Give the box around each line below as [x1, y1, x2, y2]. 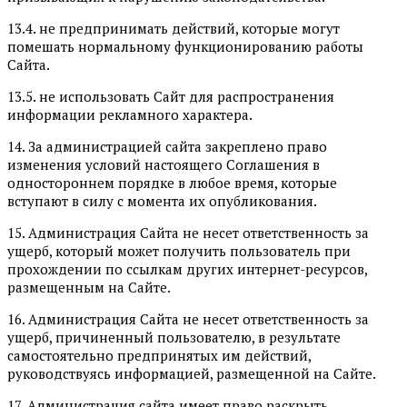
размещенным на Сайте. [7, 277, 171, 296]
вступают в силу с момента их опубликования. [7, 191, 317, 210]
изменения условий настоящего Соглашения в [7, 154, 320, 174]
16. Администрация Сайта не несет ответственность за [7, 309, 369, 328]
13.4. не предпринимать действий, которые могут [7, 18, 340, 37]
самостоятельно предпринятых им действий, [7, 345, 311, 364]
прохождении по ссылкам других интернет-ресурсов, [7, 259, 367, 278]
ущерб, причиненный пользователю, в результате [7, 327, 341, 346]
